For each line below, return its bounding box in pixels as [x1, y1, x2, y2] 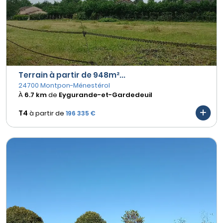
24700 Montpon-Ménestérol [18, 81, 110, 91]
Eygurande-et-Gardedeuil [59, 90, 152, 100]
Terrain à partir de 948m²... [18, 70, 125, 81]
